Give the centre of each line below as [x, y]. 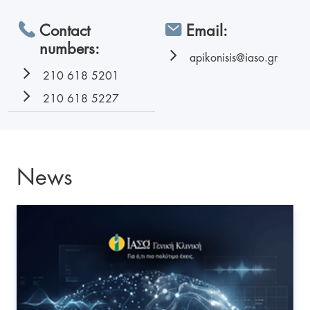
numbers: [70, 47]
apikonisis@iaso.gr [234, 57]
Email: [207, 29]
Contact [65, 29]
